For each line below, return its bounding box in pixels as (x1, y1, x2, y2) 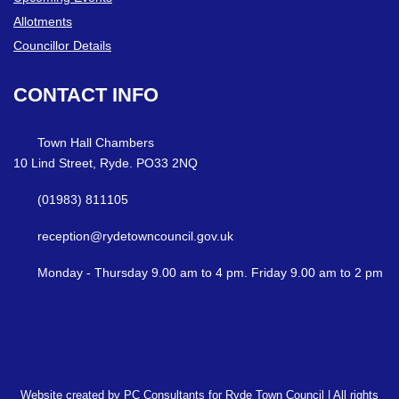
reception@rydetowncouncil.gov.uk (37, 229, 233, 244)
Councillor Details (13, 37, 111, 53)
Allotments (13, 13, 72, 28)
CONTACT (13, 83, 107, 106)
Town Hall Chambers (37, 134, 154, 150)
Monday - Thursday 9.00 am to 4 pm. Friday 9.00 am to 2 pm (37, 265, 383, 281)
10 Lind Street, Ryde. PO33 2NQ (13, 155, 198, 170)
